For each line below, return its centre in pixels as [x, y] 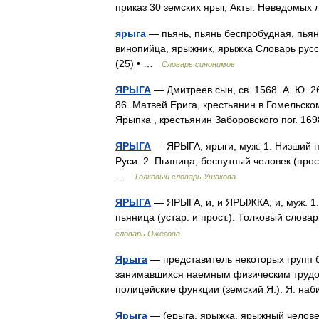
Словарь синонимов [198, 64]
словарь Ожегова [148, 234]
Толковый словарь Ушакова [185, 177]
